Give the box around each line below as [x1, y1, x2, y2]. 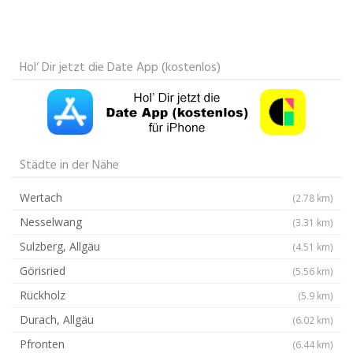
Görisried [20, 262, 65, 278]
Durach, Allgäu [20, 311, 94, 327]
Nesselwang [20, 214, 82, 229]
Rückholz [20, 287, 65, 303]
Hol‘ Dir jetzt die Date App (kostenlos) [20, 57, 221, 78]
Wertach [20, 189, 62, 205]
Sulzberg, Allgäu [20, 238, 100, 254]
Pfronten [20, 336, 65, 351]
